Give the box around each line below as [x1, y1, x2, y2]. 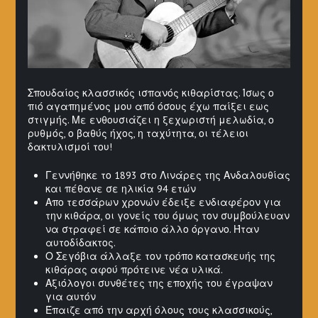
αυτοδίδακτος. [45, 236, 116, 249]
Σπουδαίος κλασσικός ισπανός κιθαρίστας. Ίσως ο [27, 86, 274, 99]
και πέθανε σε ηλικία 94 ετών [45, 182, 196, 195]
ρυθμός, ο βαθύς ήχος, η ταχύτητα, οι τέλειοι [27, 126, 248, 140]
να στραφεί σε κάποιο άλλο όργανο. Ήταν [45, 222, 259, 236]
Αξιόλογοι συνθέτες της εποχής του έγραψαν [45, 276, 273, 290]
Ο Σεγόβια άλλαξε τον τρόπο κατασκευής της [45, 249, 275, 263]
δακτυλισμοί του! [27, 140, 112, 153]
